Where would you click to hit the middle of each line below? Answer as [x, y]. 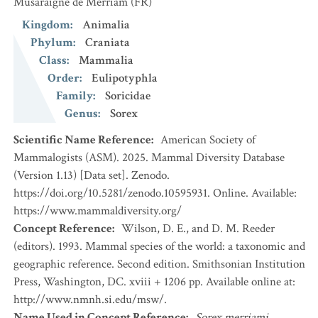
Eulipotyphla [125, 78]
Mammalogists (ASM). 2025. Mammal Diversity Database [149, 158]
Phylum [52, 43]
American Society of [208, 140]
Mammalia [106, 60]
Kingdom [46, 25]
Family [75, 96]
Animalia [106, 25]
